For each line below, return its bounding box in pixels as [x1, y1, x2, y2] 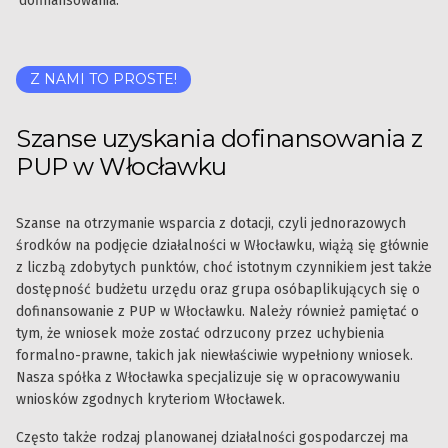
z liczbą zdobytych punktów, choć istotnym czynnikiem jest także [16, 259, 432, 277]
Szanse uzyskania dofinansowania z [16, 124, 423, 154]
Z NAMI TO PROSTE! [30, 70, 177, 89]
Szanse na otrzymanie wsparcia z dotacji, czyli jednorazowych [16, 215, 406, 233]
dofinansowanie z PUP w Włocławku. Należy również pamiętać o [16, 303, 419, 321]
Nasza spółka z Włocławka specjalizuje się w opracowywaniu [16, 369, 400, 387]
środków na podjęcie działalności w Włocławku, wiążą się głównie [16, 237, 429, 255]
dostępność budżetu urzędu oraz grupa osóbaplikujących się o [16, 281, 420, 299]
